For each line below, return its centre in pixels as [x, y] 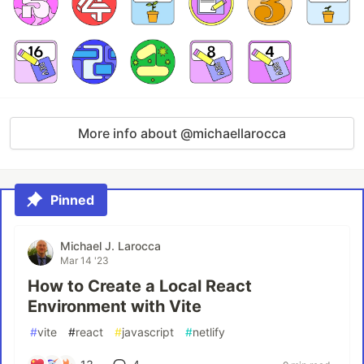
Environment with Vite [115, 306]
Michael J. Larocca [110, 246]
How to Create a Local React [140, 286]
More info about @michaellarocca [182, 133]
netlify [209, 332]
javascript [148, 332]
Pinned [72, 200]
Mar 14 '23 [84, 260]
